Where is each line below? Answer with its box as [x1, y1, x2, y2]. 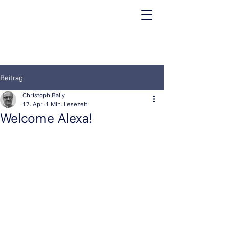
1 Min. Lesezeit [45, 100, 87, 108]
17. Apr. [22, 100, 44, 108]
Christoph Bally [22, 91, 65, 99]
